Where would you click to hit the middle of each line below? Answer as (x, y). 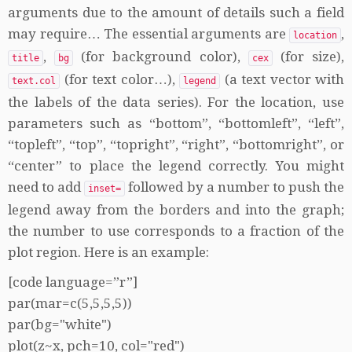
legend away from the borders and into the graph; (176, 210)
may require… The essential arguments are (148, 34)
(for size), (308, 57)
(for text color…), (119, 79)
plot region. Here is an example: (108, 252)
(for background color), (161, 57)
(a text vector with (282, 79)
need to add (46, 187)
